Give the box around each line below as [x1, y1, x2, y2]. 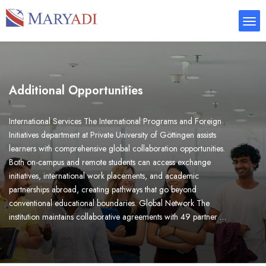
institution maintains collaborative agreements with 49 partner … [9, 211, 226, 223]
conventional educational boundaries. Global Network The [9, 197, 210, 209]
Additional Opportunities [9, 82, 143, 99]
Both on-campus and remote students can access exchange [9, 156, 211, 168]
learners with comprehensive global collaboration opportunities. [9, 142, 225, 154]
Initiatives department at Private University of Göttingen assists [9, 129, 216, 141]
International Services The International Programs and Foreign [9, 115, 221, 127]
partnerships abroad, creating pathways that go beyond [9, 183, 197, 195]
